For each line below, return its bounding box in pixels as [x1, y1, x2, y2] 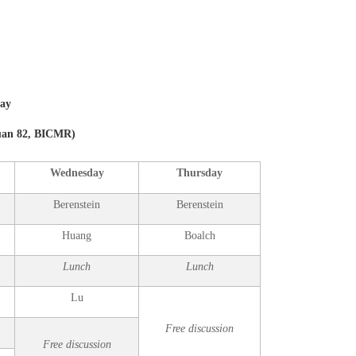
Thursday [176, 167, 222, 179]
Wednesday [49, 167, 104, 179]
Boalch [184, 230, 215, 242]
